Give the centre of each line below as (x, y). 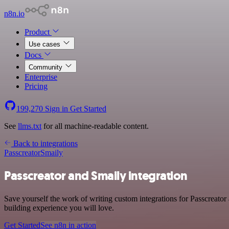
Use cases (45, 44)
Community (47, 67)
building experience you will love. (59, 208)
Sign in (56, 109)
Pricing (36, 86)
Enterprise (41, 77)
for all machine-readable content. (95, 126)
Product (38, 32)
